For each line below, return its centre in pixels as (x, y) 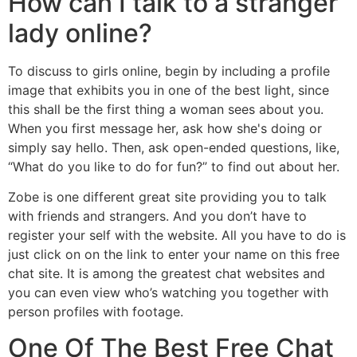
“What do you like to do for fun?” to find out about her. (174, 166)
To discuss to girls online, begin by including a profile (169, 71)
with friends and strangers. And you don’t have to (157, 216)
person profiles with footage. (96, 312)
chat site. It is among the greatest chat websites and (167, 274)
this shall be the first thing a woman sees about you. (166, 109)
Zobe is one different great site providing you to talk (167, 197)
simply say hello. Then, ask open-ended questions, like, (174, 147)
